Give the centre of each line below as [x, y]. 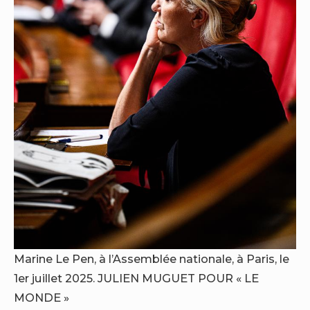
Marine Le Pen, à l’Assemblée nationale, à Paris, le [152, 259]
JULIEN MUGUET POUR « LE [178, 279]
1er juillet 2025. [56, 279]
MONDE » [42, 298]
